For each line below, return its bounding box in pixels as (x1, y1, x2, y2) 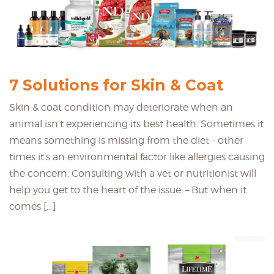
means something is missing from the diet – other (9, 134, 243, 146)
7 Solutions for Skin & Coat (9, 75, 223, 94)
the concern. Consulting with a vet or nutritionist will (9, 167, 256, 179)
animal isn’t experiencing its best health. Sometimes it (9, 117, 264, 130)
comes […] (9, 200, 56, 212)
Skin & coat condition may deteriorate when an (9, 101, 233, 113)
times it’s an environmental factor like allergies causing (9, 150, 265, 163)
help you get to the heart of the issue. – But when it (9, 183, 246, 196)
